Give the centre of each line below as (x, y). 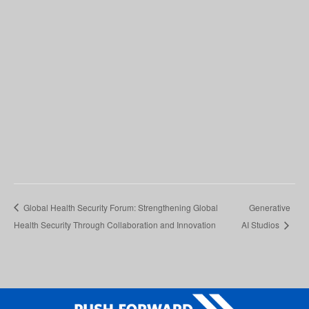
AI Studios (261, 225)
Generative (269, 207)
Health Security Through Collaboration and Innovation (115, 225)
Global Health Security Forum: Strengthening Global (120, 207)
